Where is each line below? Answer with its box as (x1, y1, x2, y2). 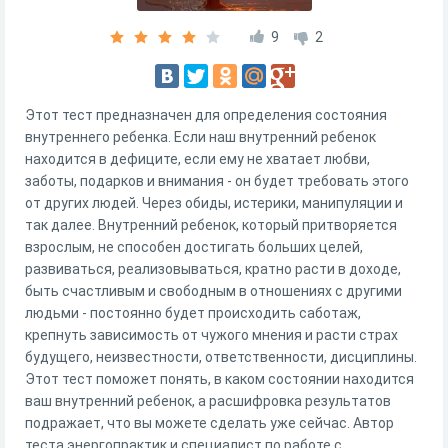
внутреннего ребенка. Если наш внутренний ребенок (25, 129, 376, 145)
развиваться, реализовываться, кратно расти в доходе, (25, 261, 401, 277)
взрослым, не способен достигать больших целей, (25, 239, 363, 255)
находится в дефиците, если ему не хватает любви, (25, 151, 370, 167)
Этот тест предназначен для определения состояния (25, 107, 387, 123)
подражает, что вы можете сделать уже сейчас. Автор (25, 415, 394, 431)
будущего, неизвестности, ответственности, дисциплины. (25, 349, 423, 365)
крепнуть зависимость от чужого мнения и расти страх (25, 327, 398, 343)
